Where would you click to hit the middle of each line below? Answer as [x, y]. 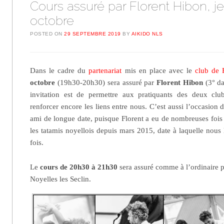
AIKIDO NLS [147, 34]
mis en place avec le [158, 71]
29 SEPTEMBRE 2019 [92, 34]
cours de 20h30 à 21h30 [79, 167]
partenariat [105, 71]
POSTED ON [47, 34]
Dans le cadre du [59, 71]
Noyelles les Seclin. [61, 179]
